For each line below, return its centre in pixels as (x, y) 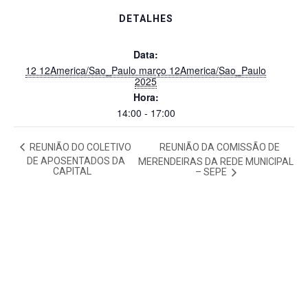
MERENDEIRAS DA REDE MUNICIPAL (216, 161)
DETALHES (146, 19)
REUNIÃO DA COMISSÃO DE (220, 147)
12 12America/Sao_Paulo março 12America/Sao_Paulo (146, 70)
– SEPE (212, 172)
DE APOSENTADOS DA (76, 161)
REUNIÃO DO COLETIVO (80, 147)
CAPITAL (72, 172)
